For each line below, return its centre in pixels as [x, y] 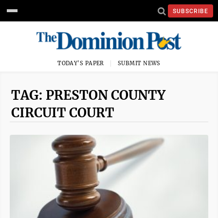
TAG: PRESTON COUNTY [88, 95]
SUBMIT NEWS [139, 63]
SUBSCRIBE [191, 11]
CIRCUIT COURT [63, 113]
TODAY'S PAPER [81, 63]
